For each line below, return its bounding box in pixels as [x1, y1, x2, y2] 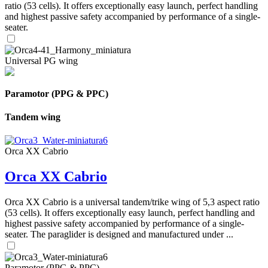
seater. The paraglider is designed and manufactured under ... [5, 229, 233, 240]
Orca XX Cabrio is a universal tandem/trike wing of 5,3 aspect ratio [5, 197, 260, 208]
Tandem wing [5, 112, 60, 123]
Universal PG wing [5, 55, 78, 66]
